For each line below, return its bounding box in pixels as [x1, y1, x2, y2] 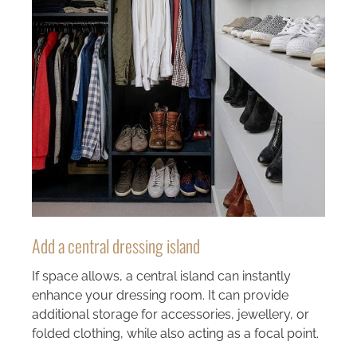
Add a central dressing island [31, 232, 200, 258]
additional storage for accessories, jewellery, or [31, 306, 309, 322]
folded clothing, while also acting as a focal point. [31, 325, 319, 341]
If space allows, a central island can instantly [31, 268, 291, 284]
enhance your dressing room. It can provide [31, 287, 288, 303]
